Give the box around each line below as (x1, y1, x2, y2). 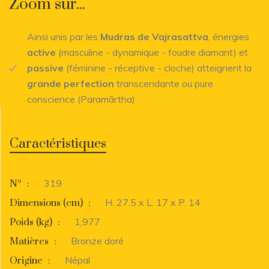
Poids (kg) (10, 216, 55, 228)
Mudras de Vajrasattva (100, 30, 208, 43)
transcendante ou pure (114, 77, 213, 89)
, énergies (208, 30, 249, 43)
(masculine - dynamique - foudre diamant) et (56, 46, 248, 58)
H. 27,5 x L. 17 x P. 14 (105, 196, 201, 208)
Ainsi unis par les (27, 30, 100, 43)
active (27, 46, 56, 58)
